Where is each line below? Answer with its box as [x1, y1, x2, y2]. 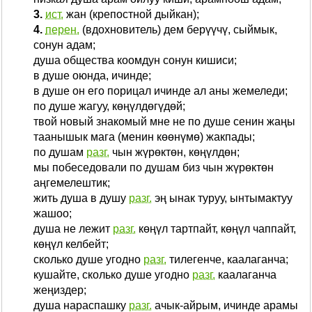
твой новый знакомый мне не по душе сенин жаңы [33, 116, 295, 127]
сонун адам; [33, 39, 95, 51]
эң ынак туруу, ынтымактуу [152, 192, 292, 204]
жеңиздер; [33, 284, 86, 296]
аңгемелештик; [33, 177, 110, 189]
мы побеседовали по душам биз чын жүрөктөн [33, 162, 274, 173]
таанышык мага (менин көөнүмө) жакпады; [33, 131, 255, 143]
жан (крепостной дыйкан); [63, 8, 199, 20]
